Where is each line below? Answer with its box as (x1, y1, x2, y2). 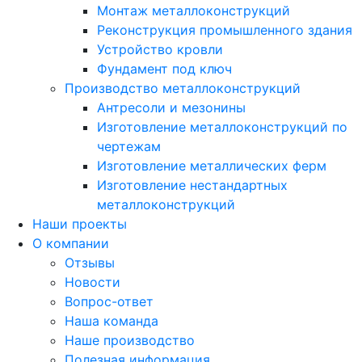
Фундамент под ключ (97, 61, 232, 78)
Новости (65, 274, 120, 291)
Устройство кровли (97, 41, 223, 58)
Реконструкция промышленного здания (97, 22, 352, 39)
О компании (32, 235, 109, 252)
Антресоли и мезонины (97, 99, 246, 116)
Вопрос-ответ (65, 293, 154, 310)
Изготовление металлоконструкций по (97, 119, 347, 136)
